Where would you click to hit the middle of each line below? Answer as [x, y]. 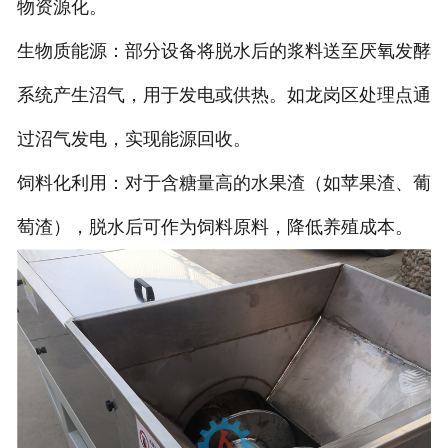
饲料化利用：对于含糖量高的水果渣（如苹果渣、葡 [223, 183]
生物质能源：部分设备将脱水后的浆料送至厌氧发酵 [223, 51]
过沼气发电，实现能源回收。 [133, 139]
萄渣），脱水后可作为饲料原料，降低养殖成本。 [214, 227]
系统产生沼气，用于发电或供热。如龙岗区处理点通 [223, 95]
